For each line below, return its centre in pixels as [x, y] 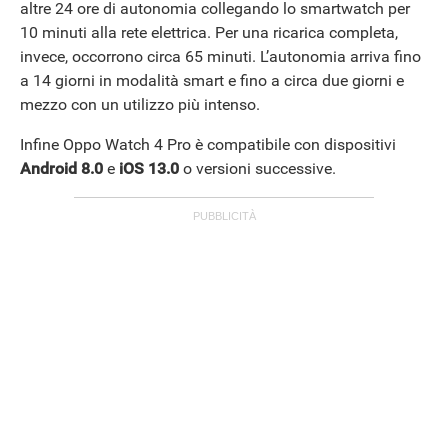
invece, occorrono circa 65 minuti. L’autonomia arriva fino [220, 56]
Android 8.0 [61, 168]
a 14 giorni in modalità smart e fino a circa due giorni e [212, 80]
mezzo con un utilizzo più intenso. [140, 104]
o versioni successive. [259, 168]
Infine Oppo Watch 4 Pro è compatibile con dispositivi [208, 144]
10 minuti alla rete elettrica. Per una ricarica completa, [209, 32]
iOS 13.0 [151, 168]
